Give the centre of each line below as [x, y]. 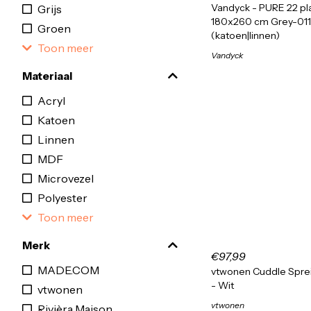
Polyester [62, 198]
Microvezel [66, 178]
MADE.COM [68, 270]
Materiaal [47, 76]
